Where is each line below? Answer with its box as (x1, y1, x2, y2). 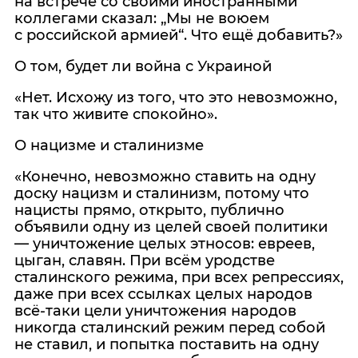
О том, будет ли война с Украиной (14, 58, 272, 75)
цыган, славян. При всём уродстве (14, 252, 275, 269)
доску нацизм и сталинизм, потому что (14, 185, 309, 202)
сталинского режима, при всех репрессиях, (14, 268, 344, 286)
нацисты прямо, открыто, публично (14, 201, 284, 219)
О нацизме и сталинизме (14, 137, 208, 154)
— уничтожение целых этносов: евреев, (14, 235, 315, 253)
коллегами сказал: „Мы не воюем (14, 10, 269, 27)
